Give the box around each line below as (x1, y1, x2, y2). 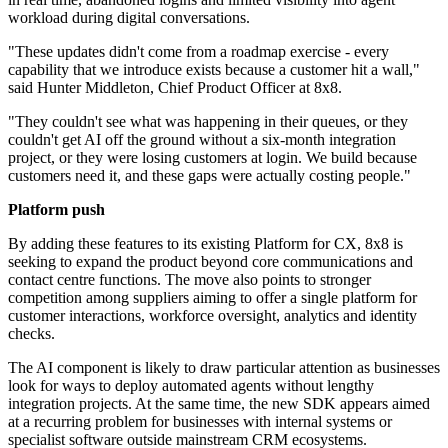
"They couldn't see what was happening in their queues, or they (8, 113, 408, 131)
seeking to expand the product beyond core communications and (8, 253, 413, 271)
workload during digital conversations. (8, 9, 250, 27)
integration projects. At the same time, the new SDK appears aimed (8, 395, 430, 413)
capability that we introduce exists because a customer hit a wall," (8, 61, 420, 79)
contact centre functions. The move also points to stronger (8, 271, 371, 289)
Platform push (8, 201, 105, 219)
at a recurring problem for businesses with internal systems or (8, 413, 392, 431)
